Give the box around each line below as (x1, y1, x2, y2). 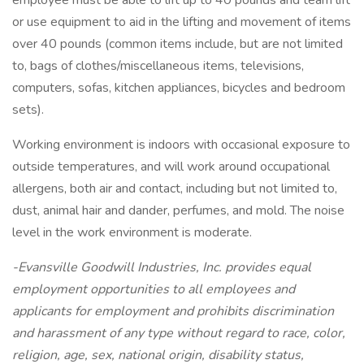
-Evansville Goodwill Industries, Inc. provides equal (12, 258, 311, 276)
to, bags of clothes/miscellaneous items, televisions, (12, 57, 304, 75)
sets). (12, 101, 44, 119)
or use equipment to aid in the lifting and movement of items (12, 13, 351, 31)
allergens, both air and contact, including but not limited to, (12, 180, 337, 197)
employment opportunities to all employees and (12, 280, 295, 298)
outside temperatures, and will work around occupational (12, 158, 330, 175)
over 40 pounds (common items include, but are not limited (12, 35, 343, 53)
